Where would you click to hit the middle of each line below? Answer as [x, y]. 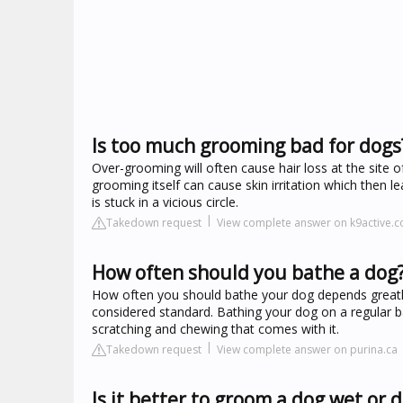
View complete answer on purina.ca [307, 349]
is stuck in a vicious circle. [165, 202]
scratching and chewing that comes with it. [215, 329]
